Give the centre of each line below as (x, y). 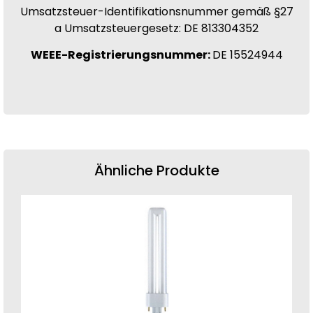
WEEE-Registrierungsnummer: (121, 55)
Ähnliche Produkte (156, 170)
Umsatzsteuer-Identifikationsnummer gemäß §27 (156, 11)
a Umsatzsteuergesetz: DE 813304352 (156, 28)
